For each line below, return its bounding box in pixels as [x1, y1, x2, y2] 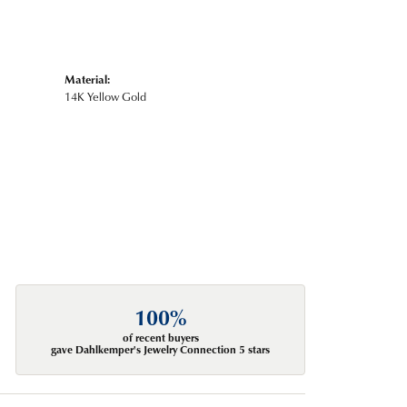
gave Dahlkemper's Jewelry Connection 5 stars [51, 341, 271, 357]
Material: [65, 70, 110, 87]
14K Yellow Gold [65, 87, 146, 104]
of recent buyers [122, 329, 199, 345]
